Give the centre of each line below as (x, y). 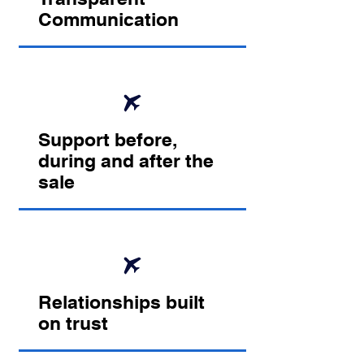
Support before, (107, 140)
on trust (73, 323)
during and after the (126, 161)
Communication (108, 19)
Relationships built (121, 302)
